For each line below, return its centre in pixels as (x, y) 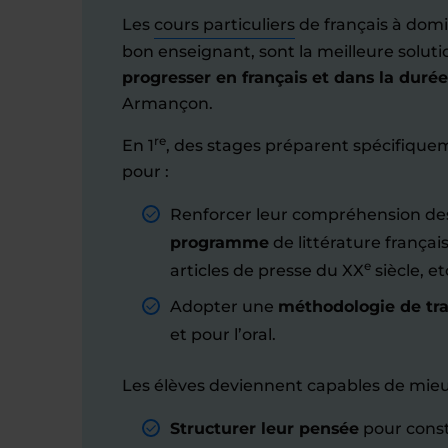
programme (219, 242)
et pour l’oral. (223, 334)
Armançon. (167, 103)
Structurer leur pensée (264, 428)
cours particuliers (224, 24)
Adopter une (224, 306)
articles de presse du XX (267, 270)
